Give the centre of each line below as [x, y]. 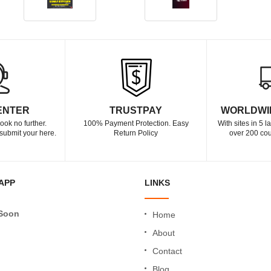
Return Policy [136, 133]
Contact [167, 251]
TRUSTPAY [136, 110]
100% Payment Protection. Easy [136, 123]
